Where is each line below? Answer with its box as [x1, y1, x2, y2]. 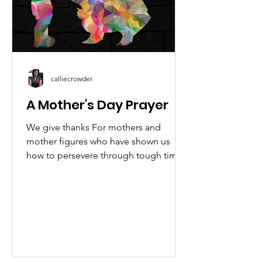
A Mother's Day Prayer [26, 96, 168, 114]
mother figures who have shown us [26, 136, 170, 147]
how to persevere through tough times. [26, 150, 189, 161]
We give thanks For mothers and [26, 122, 161, 133]
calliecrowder [51, 74, 92, 83]
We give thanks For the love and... [26, 164, 167, 175]
